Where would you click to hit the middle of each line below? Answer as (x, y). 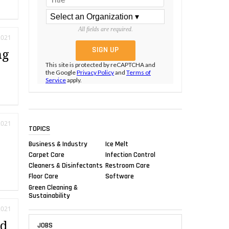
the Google (61, 73)
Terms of (139, 73)
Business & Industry (58, 144)
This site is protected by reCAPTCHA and (100, 65)
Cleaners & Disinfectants (66, 165)
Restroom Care (128, 165)
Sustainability (49, 196)
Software (120, 176)
